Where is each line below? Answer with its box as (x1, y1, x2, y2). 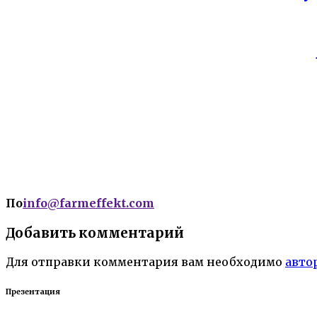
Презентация (6, 286, 60, 296)
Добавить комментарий (6, 225, 184, 242)
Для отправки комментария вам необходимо (6, 254, 285, 269)
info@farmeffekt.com (23, 195, 154, 210)
